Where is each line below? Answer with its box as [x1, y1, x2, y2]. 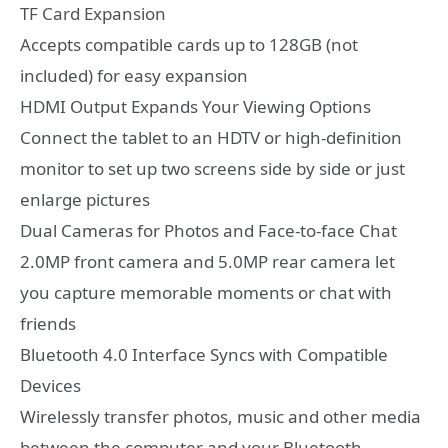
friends [20, 312, 76, 336]
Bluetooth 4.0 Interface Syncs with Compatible [20, 343, 388, 367]
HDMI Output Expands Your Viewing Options [20, 95, 371, 119]
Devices [20, 374, 81, 398]
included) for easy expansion [20, 64, 248, 88]
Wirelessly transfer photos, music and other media [20, 405, 421, 429]
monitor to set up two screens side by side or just [20, 157, 405, 181]
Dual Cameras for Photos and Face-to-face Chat [20, 219, 397, 243]
